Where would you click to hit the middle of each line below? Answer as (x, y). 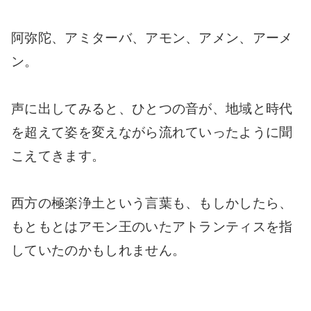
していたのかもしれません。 (99, 251)
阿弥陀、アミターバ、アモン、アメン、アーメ (152, 38)
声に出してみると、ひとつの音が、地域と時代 (152, 109)
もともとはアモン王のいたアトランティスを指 (152, 227)
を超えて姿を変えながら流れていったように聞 (152, 133)
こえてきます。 (58, 156)
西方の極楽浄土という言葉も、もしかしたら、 (152, 203)
